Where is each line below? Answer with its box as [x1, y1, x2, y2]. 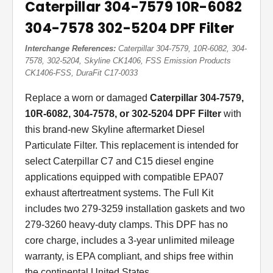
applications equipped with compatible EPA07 [25, 172, 224, 183]
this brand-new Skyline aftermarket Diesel [25, 124, 205, 135]
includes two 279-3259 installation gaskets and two [25, 204, 245, 214]
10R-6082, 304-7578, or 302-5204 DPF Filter [25, 108, 221, 119]
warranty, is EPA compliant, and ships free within [25, 251, 233, 262]
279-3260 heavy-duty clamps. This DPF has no [25, 219, 228, 230]
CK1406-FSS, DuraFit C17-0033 [25, 68, 138, 78]
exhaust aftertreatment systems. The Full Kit [25, 188, 213, 199]
